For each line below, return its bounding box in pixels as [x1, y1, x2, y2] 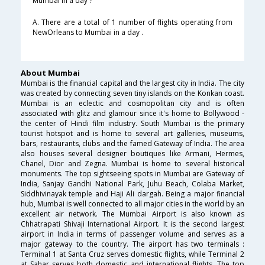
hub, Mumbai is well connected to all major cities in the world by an [21, 199, 244, 209]
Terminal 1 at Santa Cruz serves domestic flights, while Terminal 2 [21, 249, 244, 260]
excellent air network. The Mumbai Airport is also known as [21, 209, 244, 219]
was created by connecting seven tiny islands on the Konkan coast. [21, 88, 244, 99]
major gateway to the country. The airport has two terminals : [21, 239, 244, 250]
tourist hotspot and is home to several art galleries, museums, [21, 128, 244, 139]
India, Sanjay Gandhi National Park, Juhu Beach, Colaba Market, [21, 179, 244, 189]
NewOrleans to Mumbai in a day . [33, 27, 143, 38]
